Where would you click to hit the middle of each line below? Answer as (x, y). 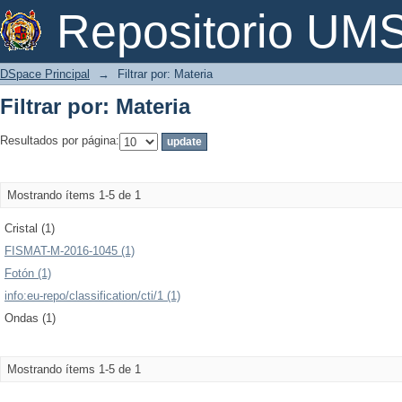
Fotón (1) (28, 273)
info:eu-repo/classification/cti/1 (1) (92, 296)
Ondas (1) (30, 318)
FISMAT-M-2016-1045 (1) (70, 251)
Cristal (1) (30, 228)
